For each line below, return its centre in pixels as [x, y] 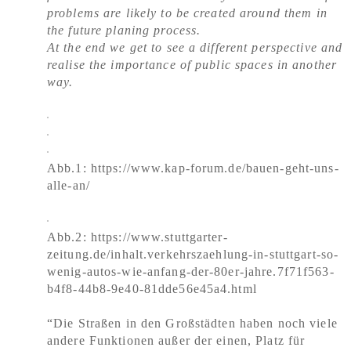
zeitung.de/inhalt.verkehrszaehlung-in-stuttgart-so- [193, 254]
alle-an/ [69, 185]
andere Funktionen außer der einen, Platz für [176, 340]
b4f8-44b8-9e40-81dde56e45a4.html [152, 289]
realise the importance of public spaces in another [192, 65]
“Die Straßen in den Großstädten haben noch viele [192, 323]
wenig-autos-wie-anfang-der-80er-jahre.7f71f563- [191, 271]
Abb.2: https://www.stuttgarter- [138, 237]
